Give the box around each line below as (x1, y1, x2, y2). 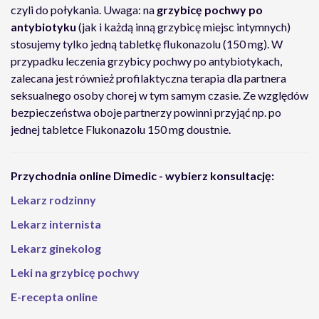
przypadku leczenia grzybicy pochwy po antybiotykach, (11, 54, 282, 68)
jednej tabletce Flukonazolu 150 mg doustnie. (11, 122, 231, 136)
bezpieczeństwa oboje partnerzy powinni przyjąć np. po (11, 105, 281, 119)
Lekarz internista (11, 217, 101, 231)
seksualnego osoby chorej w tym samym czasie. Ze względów (11, 88, 308, 102)
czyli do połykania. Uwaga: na (11, 3, 157, 16)
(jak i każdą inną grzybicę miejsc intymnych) (78, 20, 291, 33)
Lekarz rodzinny (11, 193, 96, 206)
